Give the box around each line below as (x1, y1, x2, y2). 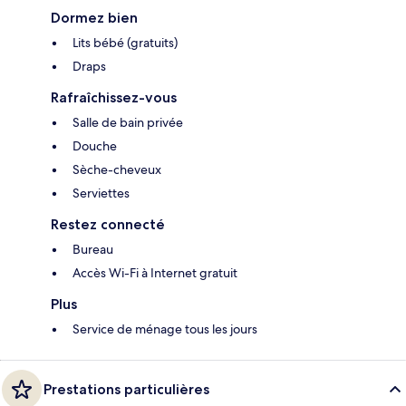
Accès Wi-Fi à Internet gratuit (72, 265, 237, 282)
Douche (72, 138, 117, 155)
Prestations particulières (43, 381, 209, 399)
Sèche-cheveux (72, 161, 161, 179)
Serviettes (72, 185, 130, 202)
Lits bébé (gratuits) (72, 34, 178, 52)
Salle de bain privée (72, 114, 183, 131)
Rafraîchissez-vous (51, 89, 177, 107)
